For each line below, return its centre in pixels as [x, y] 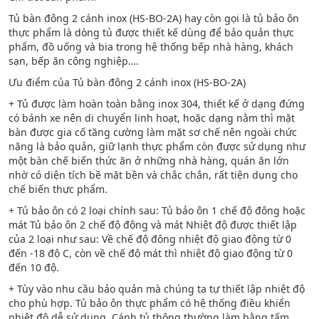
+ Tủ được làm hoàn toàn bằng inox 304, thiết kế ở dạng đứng [156, 104]
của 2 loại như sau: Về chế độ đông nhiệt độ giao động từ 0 [150, 239]
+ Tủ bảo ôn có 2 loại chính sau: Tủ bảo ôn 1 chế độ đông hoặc [157, 210]
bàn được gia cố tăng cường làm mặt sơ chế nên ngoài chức [152, 132]
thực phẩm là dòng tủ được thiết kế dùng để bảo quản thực [151, 32]
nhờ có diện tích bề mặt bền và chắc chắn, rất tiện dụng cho [153, 175]
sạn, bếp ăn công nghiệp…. [73, 61]
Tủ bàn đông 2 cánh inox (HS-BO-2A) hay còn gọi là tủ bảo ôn [153, 18]
